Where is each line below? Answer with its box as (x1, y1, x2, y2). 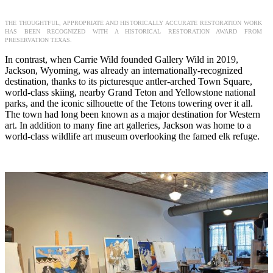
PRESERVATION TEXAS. (5, 36, 72, 43)
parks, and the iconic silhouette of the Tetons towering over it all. (5, 97, 253, 108)
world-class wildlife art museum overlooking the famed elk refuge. (5, 130, 260, 141)
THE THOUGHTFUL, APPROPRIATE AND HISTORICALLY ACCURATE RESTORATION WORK (5, 19, 262, 26)
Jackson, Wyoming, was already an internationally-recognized (5, 65, 243, 76)
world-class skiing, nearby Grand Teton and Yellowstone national (5, 87, 255, 97)
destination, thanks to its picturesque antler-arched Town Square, (5, 76, 252, 87)
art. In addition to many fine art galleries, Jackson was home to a (5, 119, 251, 130)
